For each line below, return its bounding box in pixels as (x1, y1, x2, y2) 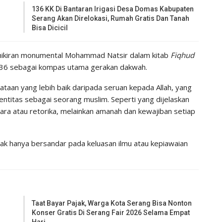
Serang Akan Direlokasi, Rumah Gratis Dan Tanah (32, 14, 190, 22)
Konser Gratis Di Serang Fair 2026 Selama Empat (32, 208, 190, 217)
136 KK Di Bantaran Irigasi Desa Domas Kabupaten (32, 4, 194, 13)
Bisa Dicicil (32, 23, 68, 32)
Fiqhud (170, 50, 194, 60)
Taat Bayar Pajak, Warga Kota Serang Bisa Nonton (32, 199, 192, 207)
